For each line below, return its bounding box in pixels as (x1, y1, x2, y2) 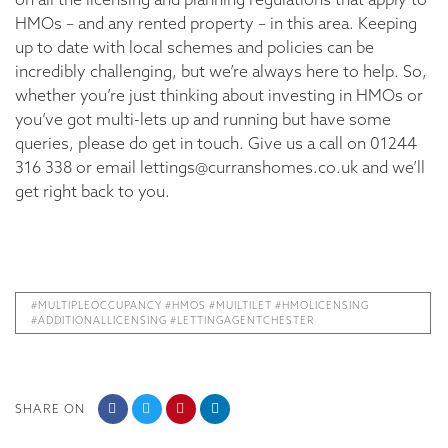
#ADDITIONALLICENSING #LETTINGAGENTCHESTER (31, 314, 314, 328)
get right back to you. (15, 181, 170, 202)
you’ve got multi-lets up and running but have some (15, 109, 391, 130)
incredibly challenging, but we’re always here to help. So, (15, 61, 427, 82)
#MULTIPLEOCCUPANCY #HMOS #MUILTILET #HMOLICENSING (31, 299, 369, 313)
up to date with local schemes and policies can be (15, 37, 374, 58)
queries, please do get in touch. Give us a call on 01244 (15, 133, 417, 154)
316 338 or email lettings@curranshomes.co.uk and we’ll (15, 157, 425, 178)
